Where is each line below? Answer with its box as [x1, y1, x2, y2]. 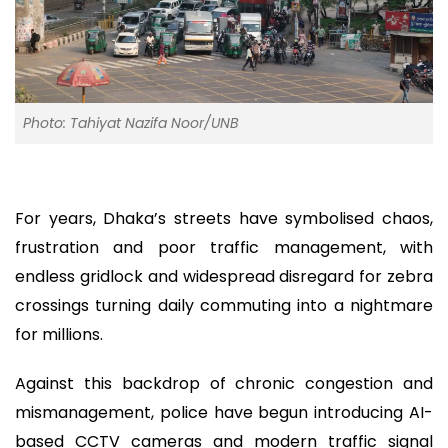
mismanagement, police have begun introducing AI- [15, 400, 433, 424]
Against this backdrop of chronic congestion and [15, 371, 433, 395]
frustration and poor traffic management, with [15, 236, 433, 260]
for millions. [15, 323, 103, 347]
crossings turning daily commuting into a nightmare [15, 294, 433, 318]
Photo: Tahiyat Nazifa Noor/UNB [23, 113, 239, 134]
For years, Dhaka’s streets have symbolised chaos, [15, 207, 433, 231]
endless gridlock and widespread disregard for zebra [15, 265, 433, 289]
